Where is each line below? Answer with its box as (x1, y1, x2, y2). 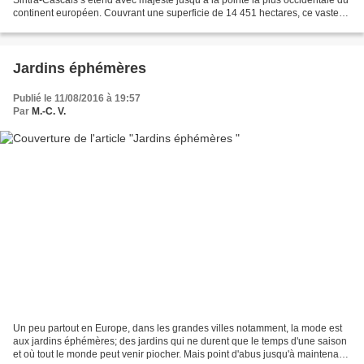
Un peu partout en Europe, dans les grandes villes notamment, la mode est (13, 323, 342, 335)
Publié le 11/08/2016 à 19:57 (13, 92, 141, 104)
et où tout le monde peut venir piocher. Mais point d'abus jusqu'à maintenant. (13, 349, 349, 361)
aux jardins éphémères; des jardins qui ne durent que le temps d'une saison (13, 336, 347, 348)
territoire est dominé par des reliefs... (13, 19, 173, 32)
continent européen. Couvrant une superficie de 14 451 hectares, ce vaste (13, 6, 339, 19)
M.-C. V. (32, 105, 66, 117)
